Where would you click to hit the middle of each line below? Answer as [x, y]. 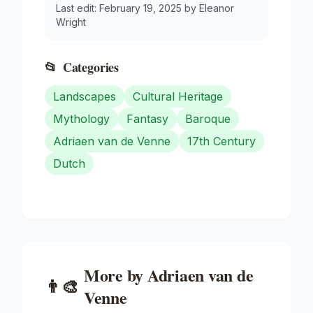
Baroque [208, 118]
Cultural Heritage [178, 96]
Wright [71, 22]
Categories [91, 67]
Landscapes [85, 96]
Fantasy [147, 118]
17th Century [221, 141]
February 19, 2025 [140, 8]
